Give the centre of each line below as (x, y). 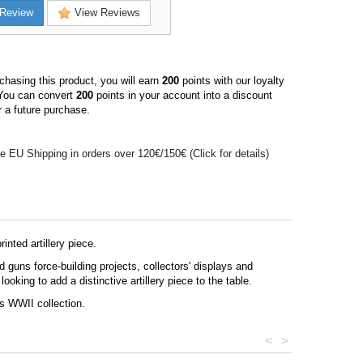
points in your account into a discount (183, 96)
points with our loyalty (232, 81)
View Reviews (106, 13)
